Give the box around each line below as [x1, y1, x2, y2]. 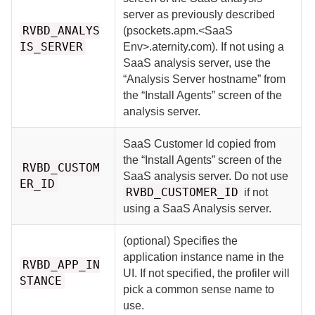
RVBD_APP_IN [22, 257, 101, 271]
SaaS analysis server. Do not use [123, 169, 289, 182]
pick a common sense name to [123, 283, 275, 295]
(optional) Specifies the [123, 234, 238, 247]
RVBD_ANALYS [22, 23, 101, 37]
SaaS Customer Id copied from [123, 137, 276, 150]
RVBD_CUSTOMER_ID [126, 185, 239, 199]
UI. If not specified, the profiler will [123, 266, 290, 279]
